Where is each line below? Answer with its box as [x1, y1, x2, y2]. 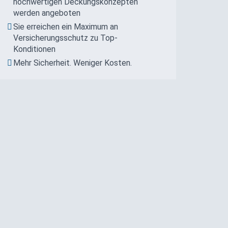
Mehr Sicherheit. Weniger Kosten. [13, 58, 132, 68]
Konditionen [13, 44, 56, 54]
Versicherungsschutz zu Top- [13, 33, 118, 43]
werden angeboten [13, 8, 81, 18]
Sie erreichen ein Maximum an [13, 21, 119, 32]
